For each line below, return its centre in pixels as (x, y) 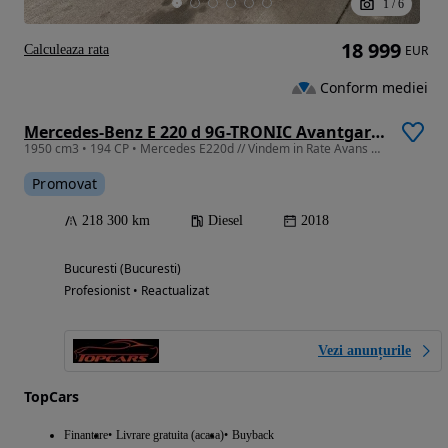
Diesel (225, 221)
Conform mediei (374, 87)
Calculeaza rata (66, 50)
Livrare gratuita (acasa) (170, 435)
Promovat (65, 184)
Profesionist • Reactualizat (136, 291)
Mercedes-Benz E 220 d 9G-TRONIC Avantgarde (378, 132)
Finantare (86, 435)
